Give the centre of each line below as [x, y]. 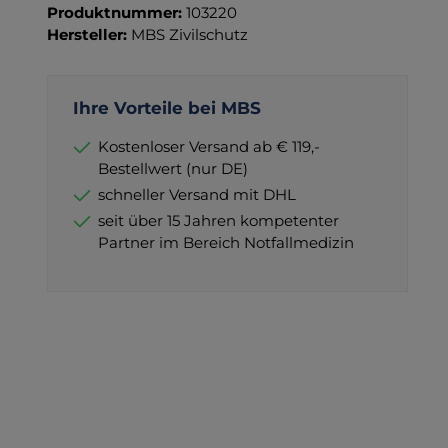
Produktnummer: [116, 12]
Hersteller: [88, 34]
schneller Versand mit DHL [196, 194]
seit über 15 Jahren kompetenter [218, 220]
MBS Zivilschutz [189, 34]
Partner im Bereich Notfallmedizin [225, 242]
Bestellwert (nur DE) [172, 168]
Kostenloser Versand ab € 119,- [208, 146]
